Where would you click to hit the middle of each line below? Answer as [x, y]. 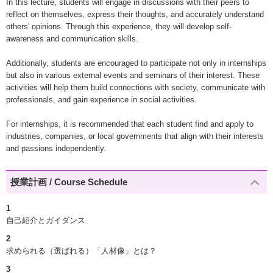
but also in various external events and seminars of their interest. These [133, 75]
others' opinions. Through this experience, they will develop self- [119, 26]
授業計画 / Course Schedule [69, 182]
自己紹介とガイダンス [46, 221]
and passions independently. [56, 148]
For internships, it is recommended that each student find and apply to [130, 124]
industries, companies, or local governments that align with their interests [135, 136]
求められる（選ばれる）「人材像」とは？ [81, 251]
